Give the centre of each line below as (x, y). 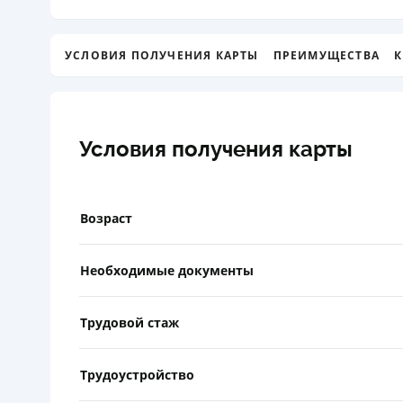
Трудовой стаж (130, 322)
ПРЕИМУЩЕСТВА (326, 55)
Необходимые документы (167, 270)
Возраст (106, 218)
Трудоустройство (137, 374)
